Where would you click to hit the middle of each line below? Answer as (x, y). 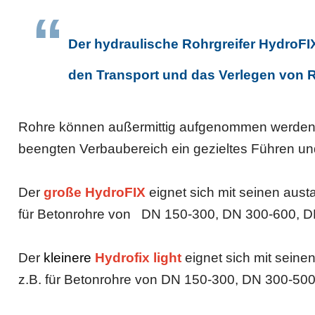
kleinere (68, 257)
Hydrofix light (137, 257)
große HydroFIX (95, 192)
